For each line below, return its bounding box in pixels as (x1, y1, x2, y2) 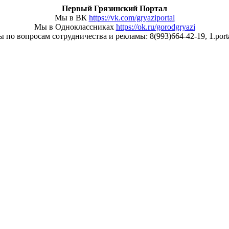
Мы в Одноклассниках (34, 22, 116, 31)
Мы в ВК (54, 13, 89, 22)
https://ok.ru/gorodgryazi (116, 22, 195, 31)
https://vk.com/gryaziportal (88, 13, 175, 22)
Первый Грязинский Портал (62, 4, 167, 13)
